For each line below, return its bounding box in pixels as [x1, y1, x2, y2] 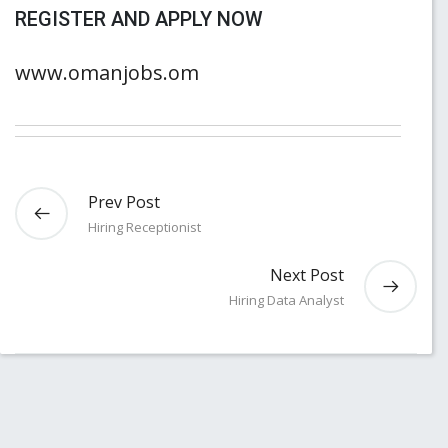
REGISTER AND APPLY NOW [15, 7, 268, 31]
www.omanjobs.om [15, 59, 199, 86]
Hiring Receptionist [88, 218, 201, 236]
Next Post [270, 264, 344, 286]
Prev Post [88, 191, 160, 213]
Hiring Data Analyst [229, 291, 344, 309]
